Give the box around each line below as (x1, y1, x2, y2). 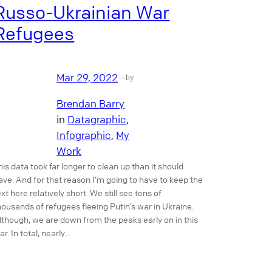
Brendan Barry (56, 97, 125, 110)
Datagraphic (67, 112, 127, 126)
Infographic (56, 128, 112, 141)
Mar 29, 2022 (56, 70, 118, 84)
